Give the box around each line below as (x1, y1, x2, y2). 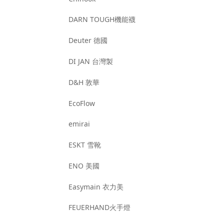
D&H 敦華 (68, 77, 100, 87)
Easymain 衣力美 (68, 181, 124, 191)
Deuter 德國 (68, 35, 108, 45)
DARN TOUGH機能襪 (68, 14, 136, 24)
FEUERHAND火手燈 (68, 202, 131, 212)
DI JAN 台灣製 (68, 56, 113, 66)
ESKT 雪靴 (68, 140, 101, 150)
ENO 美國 (68, 160, 100, 170)
